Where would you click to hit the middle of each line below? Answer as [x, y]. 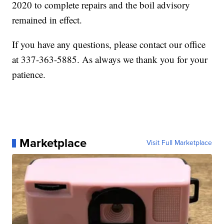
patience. [29, 74]
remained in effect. [47, 20]
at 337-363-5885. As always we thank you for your [110, 59]
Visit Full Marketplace [179, 143]
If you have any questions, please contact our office [109, 44]
